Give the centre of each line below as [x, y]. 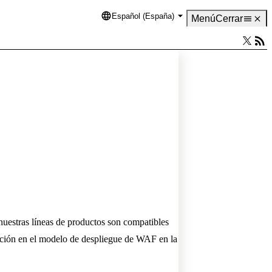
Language [119, 18]
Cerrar [229, 18]
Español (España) [143, 16]
